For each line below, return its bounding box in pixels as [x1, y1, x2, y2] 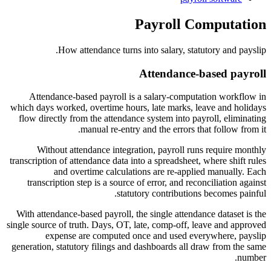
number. [237, 252, 266, 263]
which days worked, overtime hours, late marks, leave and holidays [10, 102, 266, 113]
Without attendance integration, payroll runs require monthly [37, 145, 266, 155]
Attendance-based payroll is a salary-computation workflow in [29, 91, 266, 102]
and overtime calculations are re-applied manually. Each [54, 166, 266, 177]
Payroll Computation [135, 16, 266, 33]
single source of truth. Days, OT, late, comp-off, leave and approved [7, 220, 266, 230]
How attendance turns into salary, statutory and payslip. [58, 44, 266, 55]
